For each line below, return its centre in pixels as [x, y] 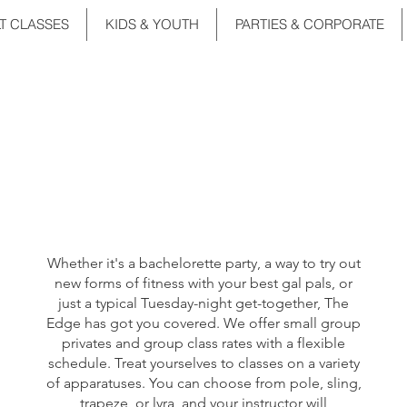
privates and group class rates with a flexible [204, 343]
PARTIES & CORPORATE [309, 24]
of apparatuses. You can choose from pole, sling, [203, 383]
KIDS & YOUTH [152, 24]
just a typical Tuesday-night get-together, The [204, 303]
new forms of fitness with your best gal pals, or [204, 283]
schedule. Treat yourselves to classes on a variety [203, 363]
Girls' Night [204, 112]
